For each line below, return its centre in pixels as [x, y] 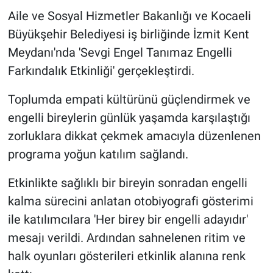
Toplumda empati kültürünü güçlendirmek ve [129, 100]
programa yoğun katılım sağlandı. [98, 154]
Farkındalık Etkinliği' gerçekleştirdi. [101, 71]
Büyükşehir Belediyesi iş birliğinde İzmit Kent [128, 34]
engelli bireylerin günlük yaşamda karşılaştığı [129, 118]
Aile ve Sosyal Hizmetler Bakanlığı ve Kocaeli [129, 16]
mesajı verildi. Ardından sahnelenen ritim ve [126, 238]
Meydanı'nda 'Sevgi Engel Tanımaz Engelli [120, 53]
